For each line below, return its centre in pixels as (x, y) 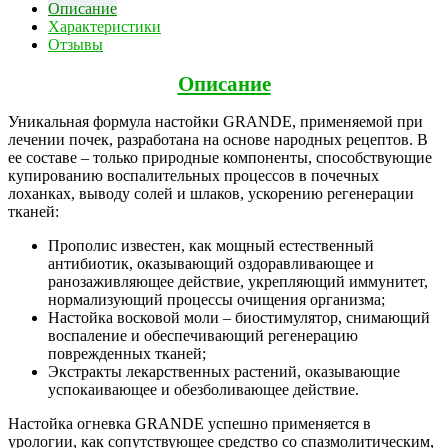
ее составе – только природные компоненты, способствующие (220, 157)
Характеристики (104, 27)
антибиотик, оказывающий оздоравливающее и (211, 263)
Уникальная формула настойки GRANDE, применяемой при (215, 121)
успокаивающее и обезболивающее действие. (203, 389)
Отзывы (75, 45)
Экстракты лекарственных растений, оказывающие (224, 371)
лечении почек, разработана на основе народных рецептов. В (218, 139)
